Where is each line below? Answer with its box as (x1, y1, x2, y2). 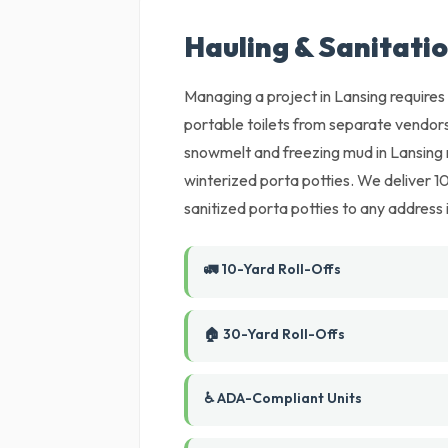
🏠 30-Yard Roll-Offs (204, 325, 346, 343)
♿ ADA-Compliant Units (204, 389, 363, 407)
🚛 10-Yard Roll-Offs (204, 260, 342, 278)
